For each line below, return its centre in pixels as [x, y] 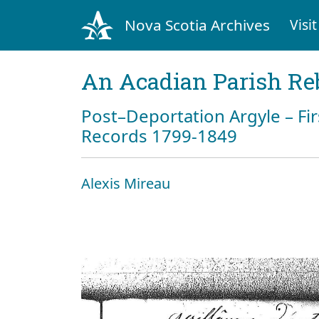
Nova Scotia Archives [197, 25]
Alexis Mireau [126, 183]
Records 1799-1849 [159, 135]
